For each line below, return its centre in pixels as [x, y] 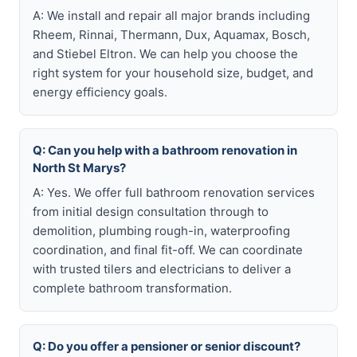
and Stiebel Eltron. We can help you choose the [165, 54]
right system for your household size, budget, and [173, 73]
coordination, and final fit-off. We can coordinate [168, 250]
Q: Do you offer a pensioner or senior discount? [167, 346]
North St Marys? [79, 168]
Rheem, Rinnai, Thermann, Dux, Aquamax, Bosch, [171, 35]
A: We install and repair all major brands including [171, 16]
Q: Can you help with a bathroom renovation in [165, 150]
